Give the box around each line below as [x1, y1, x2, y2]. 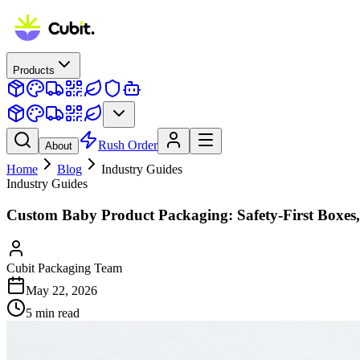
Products [13, 64, 55, 76]
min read [32, 306, 80, 321]
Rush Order [98, 138, 157, 152]
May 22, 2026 [26, 284, 97, 298]
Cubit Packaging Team [6, 261, 122, 276]
